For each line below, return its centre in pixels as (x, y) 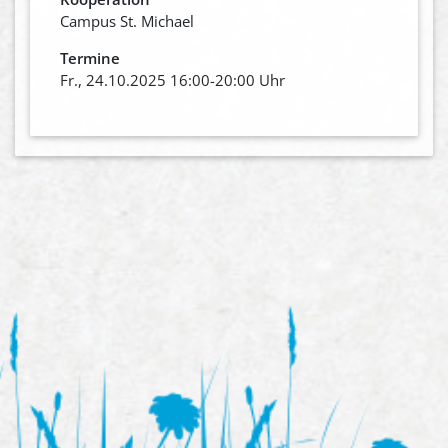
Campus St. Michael (127, 20)
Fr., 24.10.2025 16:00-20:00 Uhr (172, 79)
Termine (90, 57)
